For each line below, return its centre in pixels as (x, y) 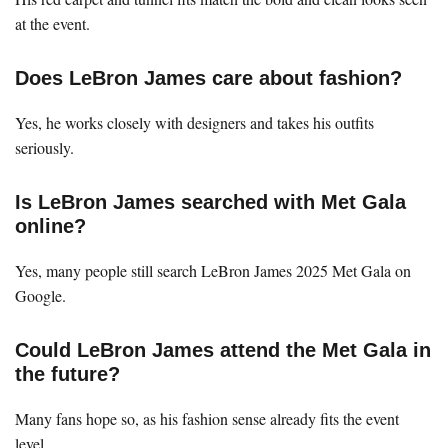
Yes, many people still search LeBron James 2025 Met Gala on (213, 270)
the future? (67, 373)
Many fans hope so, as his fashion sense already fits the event (207, 418)
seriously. (44, 147)
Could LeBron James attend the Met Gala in (223, 349)
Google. (40, 295)
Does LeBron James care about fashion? (208, 77)
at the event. (52, 23)
